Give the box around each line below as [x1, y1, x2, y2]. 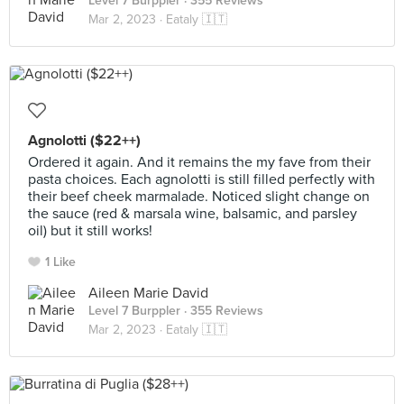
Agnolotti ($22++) [28, 132, 141, 150]
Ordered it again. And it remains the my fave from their [28, 153, 371, 171]
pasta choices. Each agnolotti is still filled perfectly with [28, 170, 375, 188]
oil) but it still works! [28, 222, 152, 240]
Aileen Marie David [88, 284, 208, 302]
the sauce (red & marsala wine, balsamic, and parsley [28, 205, 357, 223]
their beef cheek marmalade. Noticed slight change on [28, 188, 370, 206]
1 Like [45, 254, 76, 270]
